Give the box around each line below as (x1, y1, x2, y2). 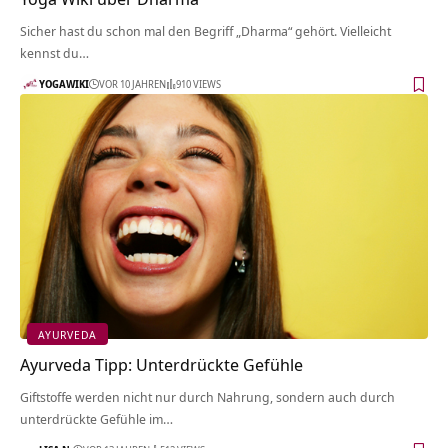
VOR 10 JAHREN (99, 76, 166, 91)
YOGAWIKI (39, 76, 89, 91)
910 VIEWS (176, 76, 221, 91)
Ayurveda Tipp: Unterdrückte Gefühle (20, 353, 303, 377)
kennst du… (20, 44, 89, 63)
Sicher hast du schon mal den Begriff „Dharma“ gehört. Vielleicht (20, 22, 391, 41)
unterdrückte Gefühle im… (20, 410, 173, 429)
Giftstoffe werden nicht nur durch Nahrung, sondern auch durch (20, 388, 395, 407)
